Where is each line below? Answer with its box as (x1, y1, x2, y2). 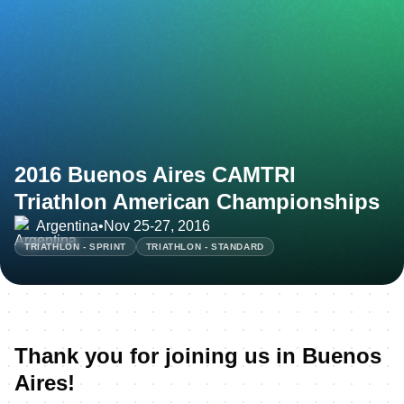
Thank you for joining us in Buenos (14, 343, 381, 368)
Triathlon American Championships (14, 188, 380, 214)
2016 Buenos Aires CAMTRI (14, 161, 296, 187)
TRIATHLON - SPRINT (24, 241, 126, 252)
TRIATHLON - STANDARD (145, 241, 264, 252)
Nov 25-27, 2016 (104, 217, 210, 234)
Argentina (36, 217, 98, 234)
